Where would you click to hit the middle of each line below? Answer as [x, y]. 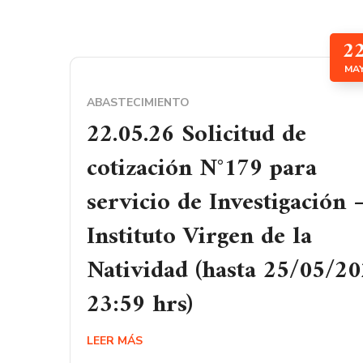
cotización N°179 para [202, 169]
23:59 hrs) [140, 305]
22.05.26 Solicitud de [196, 135]
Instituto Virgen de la [199, 237]
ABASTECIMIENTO [138, 102]
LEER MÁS [115, 341]
